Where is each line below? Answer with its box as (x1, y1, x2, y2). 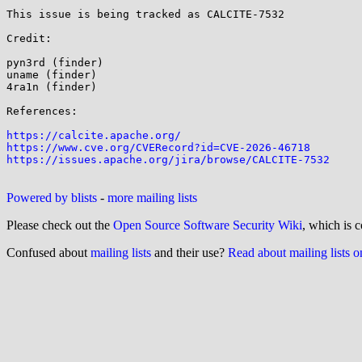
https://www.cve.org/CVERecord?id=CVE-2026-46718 (6, 141, 310, 154)
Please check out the (6, 218, 113, 232)
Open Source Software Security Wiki (113, 218, 302, 232)
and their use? (151, 246, 228, 259)
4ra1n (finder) (6, 81, 97, 93)
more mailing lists (107, 191, 197, 204)
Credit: (6, 32, 52, 44)
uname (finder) (6, 69, 97, 81)
